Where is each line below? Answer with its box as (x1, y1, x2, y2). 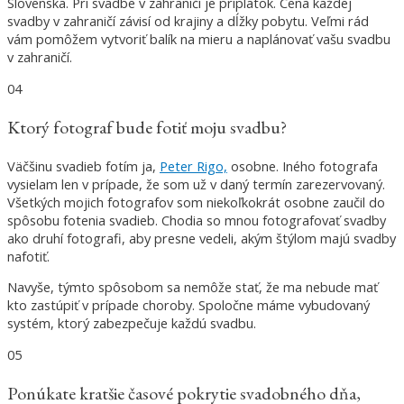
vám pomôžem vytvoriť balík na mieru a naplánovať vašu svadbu (7, 30, 390, 49)
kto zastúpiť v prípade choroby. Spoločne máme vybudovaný (7, 296, 370, 315)
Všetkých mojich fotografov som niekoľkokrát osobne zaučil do (7, 192, 385, 211)
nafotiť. (7, 246, 50, 265)
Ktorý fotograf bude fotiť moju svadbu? (7, 115, 287, 139)
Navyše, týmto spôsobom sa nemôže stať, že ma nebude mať (7, 278, 378, 297)
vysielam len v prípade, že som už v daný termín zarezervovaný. (7, 174, 385, 193)
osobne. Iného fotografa (227, 156, 378, 175)
